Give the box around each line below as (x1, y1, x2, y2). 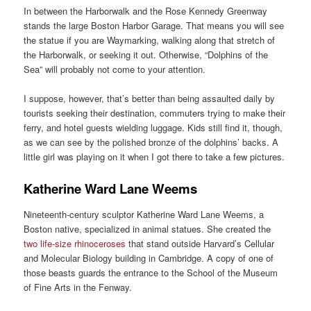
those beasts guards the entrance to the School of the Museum (24, 265, 278, 279)
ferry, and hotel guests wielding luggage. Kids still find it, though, (24, 120, 283, 134)
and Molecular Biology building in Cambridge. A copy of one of (24, 251, 274, 264)
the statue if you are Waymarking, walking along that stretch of (24, 33, 276, 47)
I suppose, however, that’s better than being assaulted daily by (24, 91, 276, 105)
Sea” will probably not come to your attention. (24, 62, 206, 76)
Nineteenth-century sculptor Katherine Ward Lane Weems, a (24, 207, 264, 221)
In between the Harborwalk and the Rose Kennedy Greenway (24, 3, 268, 17)
